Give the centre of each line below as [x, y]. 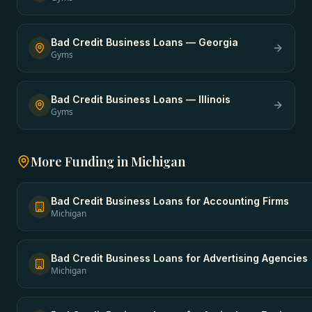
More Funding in [81, 162]
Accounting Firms [246, 201]
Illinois [214, 99]
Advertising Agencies [256, 258]
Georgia [218, 42]
